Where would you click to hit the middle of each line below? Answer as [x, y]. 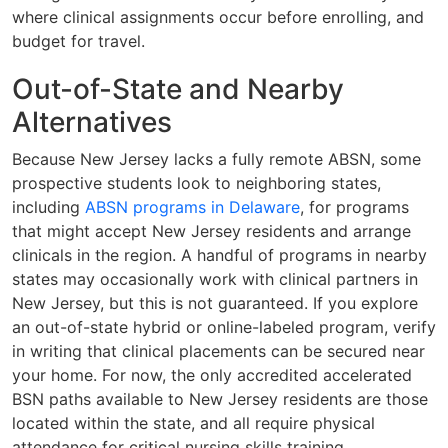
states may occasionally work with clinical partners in [215, 278]
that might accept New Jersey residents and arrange [211, 230]
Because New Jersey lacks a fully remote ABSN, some [216, 158]
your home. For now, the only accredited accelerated [212, 374]
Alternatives [92, 121]
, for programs [354, 206]
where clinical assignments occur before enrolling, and [218, 16]
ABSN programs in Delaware [192, 206]
